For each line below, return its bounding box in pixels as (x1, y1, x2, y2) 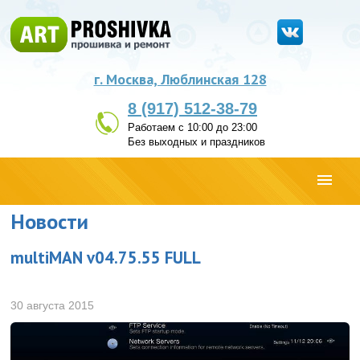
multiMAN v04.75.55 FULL (10, 247, 201, 268)
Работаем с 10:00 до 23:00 (128, 121, 257, 133)
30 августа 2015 (10, 299, 95, 312)
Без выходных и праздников (128, 136, 265, 148)
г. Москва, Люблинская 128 (93, 70, 267, 88)
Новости (10, 208, 89, 235)
